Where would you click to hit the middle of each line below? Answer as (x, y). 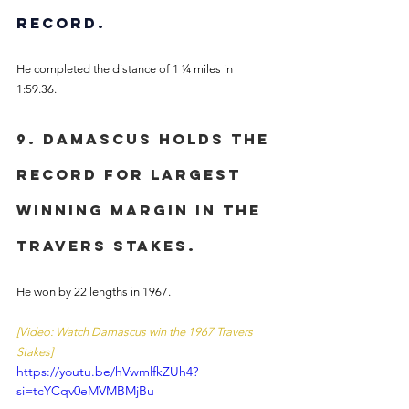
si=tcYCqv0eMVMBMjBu (85, 391)
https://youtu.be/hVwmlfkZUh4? (107, 372)
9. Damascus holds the (146, 139)
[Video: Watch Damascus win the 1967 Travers (136, 332)
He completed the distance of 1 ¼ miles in (126, 69)
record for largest (132, 174)
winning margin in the (142, 210)
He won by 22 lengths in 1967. (95, 292)
